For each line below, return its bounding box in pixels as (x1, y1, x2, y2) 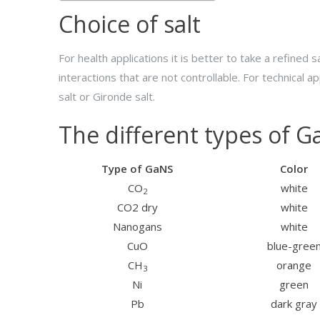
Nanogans (112, 219, 162, 234)
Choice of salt (59, 8, 201, 39)
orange (276, 258, 311, 272)
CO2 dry (116, 200, 158, 214)
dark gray (271, 296, 317, 311)
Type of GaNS (101, 161, 173, 176)
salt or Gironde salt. (59, 89, 155, 104)
